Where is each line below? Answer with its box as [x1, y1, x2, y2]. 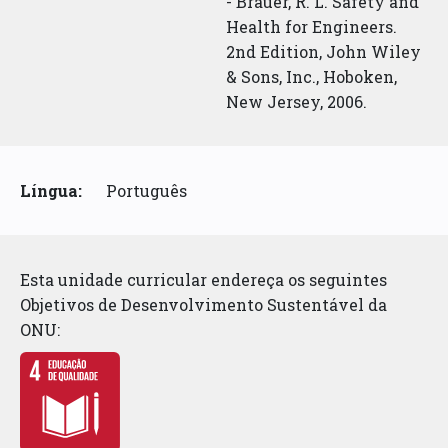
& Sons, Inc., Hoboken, [226, 65, 398, 87]
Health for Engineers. [226, 15, 398, 37]
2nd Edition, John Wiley [226, 40, 422, 62]
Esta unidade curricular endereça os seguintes [20, 268, 388, 290]
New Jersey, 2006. [226, 90, 368, 112]
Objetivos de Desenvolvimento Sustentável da [20, 293, 388, 315]
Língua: [20, 179, 83, 201]
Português [106, 179, 188, 201]
